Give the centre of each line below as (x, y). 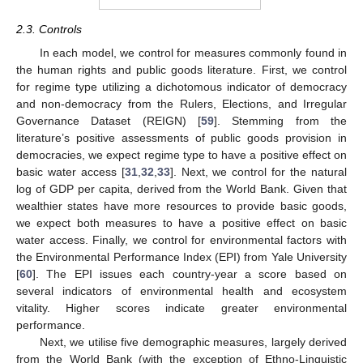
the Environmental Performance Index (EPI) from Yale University (181, 256)
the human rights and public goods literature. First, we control (181, 69)
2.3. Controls (49, 30)
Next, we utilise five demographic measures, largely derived (193, 342)
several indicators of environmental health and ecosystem (181, 290)
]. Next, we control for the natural (258, 171)
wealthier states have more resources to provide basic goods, (181, 205)
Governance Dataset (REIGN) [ (109, 120)
